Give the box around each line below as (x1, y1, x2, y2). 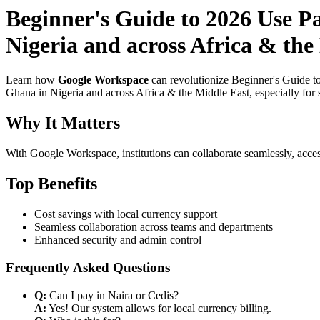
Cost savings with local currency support (34, 208, 217, 221)
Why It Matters (6, 114, 120, 133)
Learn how (6, 74, 58, 86)
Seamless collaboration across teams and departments (34, 221, 273, 234)
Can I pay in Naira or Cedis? (46, 289, 179, 301)
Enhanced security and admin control (34, 234, 201, 246)
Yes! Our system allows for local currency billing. (46, 301, 271, 314)
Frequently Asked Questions (6, 259, 170, 275)
